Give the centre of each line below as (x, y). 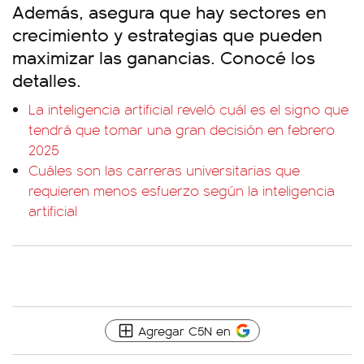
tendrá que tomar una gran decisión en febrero (182, 129)
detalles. (47, 79)
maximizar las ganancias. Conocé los (164, 56)
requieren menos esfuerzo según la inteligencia (182, 190)
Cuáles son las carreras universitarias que (164, 170)
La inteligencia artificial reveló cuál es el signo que (188, 109)
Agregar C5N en (184, 330)
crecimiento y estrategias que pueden (167, 34)
